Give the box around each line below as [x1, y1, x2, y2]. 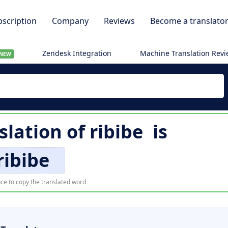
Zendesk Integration [42, 48, 112, 58]
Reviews [104, 15, 135, 26]
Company [52, 15, 89, 26]
